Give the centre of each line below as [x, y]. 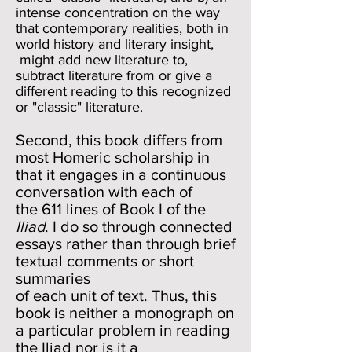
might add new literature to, [102, 60]
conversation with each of [104, 192]
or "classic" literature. [83, 107]
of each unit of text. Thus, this [116, 295]
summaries [53, 278]
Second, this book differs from [119, 140]
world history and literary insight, [115, 44]
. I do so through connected [139, 226]
